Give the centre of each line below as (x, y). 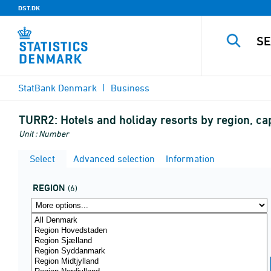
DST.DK (29, 8)
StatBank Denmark (57, 88)
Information (189, 158)
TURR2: (38, 120)
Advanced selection (113, 158)
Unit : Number (44, 133)
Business (130, 88)
